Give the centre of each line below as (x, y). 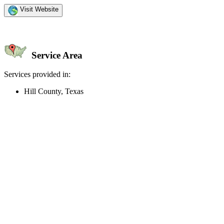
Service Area (56, 55)
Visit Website (38, 9)
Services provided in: (37, 74)
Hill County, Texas (54, 91)
